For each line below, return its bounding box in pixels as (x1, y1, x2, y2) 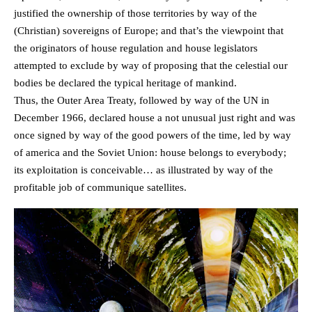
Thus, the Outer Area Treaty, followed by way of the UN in (14, 95, 270, 107)
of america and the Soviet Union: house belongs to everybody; (14, 147, 286, 159)
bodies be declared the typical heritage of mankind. (14, 77, 237, 89)
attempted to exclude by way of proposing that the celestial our (14, 60, 288, 72)
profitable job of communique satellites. (14, 182, 187, 194)
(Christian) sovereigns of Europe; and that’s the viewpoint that (14, 25, 283, 37)
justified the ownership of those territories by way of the (14, 8, 257, 19)
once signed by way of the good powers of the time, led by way (14, 130, 291, 141)
